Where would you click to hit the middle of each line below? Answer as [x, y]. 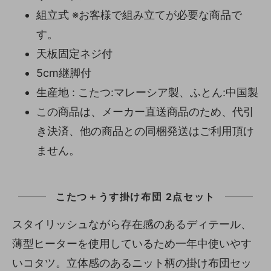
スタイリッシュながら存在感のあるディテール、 [132, 224]
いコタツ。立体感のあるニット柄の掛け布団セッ [132, 263]
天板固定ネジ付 [74, 53]
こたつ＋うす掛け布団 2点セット [135, 196]
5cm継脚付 [64, 73]
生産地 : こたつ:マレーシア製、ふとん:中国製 [147, 92]
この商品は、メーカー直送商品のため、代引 [145, 111]
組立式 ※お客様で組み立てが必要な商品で [139, 15]
